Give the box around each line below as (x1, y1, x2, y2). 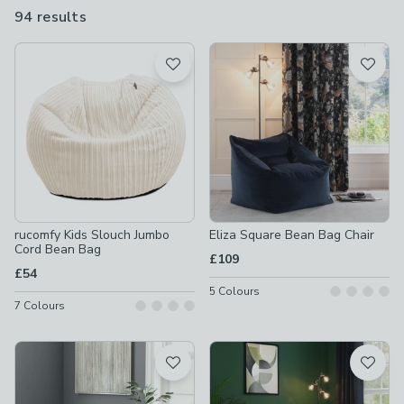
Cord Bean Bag (14, 241, 101, 258)
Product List (14, 42, 92, 62)
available (87, 29, 150, 49)
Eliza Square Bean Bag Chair (209, 226, 374, 243)
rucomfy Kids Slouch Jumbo (14, 226, 170, 243)
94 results (14, 7, 87, 27)
